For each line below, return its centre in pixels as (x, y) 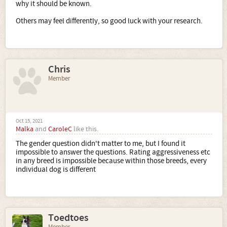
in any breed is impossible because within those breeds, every (111, 161)
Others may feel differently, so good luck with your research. (109, 21)
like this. (85, 129)
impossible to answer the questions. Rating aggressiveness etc (113, 152)
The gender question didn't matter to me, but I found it (101, 144)
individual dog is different (56, 169)
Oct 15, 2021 (29, 121)
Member (59, 79)
